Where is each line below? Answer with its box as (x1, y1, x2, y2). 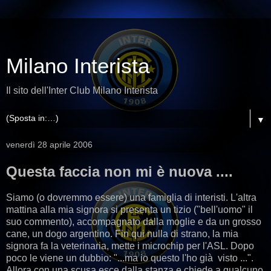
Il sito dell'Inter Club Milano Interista (6, 85, 158, 96)
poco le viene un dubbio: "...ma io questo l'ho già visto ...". (6, 252, 253, 263)
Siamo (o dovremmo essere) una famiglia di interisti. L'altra (6, 192, 256, 203)
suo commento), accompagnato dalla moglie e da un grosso (6, 216, 261, 227)
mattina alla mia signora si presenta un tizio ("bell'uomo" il (6, 204, 253, 215)
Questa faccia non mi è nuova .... (6, 163, 233, 180)
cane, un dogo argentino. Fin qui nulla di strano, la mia (6, 228, 238, 239)
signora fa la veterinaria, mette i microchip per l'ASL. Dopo (6, 240, 254, 251)
